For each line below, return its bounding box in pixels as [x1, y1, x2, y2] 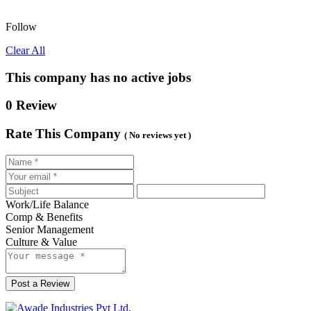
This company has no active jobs [6, 69, 191, 85]
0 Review [6, 98, 57, 113]
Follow [6, 20, 37, 33]
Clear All [6, 44, 45, 56]
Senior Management [6, 223, 94, 235]
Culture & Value [6, 235, 77, 248]
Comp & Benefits [6, 210, 83, 223]
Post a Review [11, 278, 69, 289]
